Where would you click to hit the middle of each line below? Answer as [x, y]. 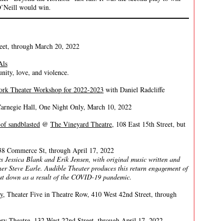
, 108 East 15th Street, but [149, 124]
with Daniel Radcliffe [134, 90]
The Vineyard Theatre [81, 124]
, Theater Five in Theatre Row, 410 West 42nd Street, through [90, 194]
